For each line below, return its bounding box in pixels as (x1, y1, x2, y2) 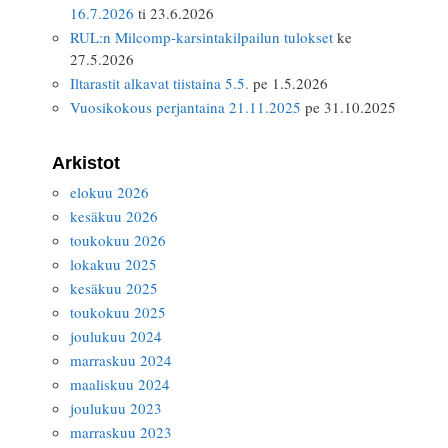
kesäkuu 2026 (70, 206, 158, 226)
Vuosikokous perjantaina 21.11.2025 (70, 97, 301, 117)
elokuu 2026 (70, 182, 149, 202)
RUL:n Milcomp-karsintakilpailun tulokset (70, 27, 333, 47)
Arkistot (52, 153, 120, 173)
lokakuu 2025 (70, 254, 157, 274)
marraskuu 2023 (70, 422, 172, 442)
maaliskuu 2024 (70, 374, 170, 394)
